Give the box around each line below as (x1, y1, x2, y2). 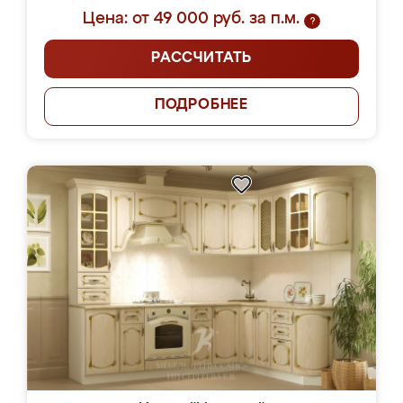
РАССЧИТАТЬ (151, 51, 252, 66)
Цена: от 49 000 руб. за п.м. (83, 11, 300, 27)
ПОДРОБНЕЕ (154, 98, 249, 112)
